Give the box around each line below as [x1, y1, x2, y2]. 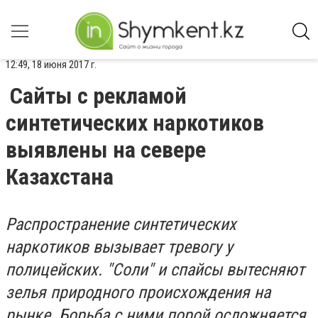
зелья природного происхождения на [6, 283, 270, 302]
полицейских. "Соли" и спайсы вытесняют [6, 260, 305, 280]
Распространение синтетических [6, 214, 236, 234]
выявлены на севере [6, 136, 206, 163]
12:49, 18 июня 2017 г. [6, 58, 97, 71]
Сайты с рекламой [10, 82, 187, 109]
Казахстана [6, 163, 114, 190]
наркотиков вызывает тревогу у [6, 237, 233, 257]
